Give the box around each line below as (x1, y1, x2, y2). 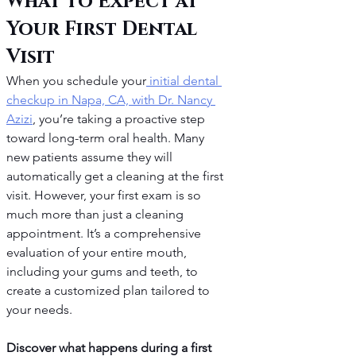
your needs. (6, 302, 72, 318)
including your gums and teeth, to (6, 264, 201, 280)
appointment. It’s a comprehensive (6, 226, 204, 242)
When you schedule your (6, 73, 146, 89)
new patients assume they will (6, 149, 176, 165)
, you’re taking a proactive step (33, 111, 208, 127)
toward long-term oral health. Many (6, 130, 207, 146)
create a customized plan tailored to (6, 283, 213, 299)
